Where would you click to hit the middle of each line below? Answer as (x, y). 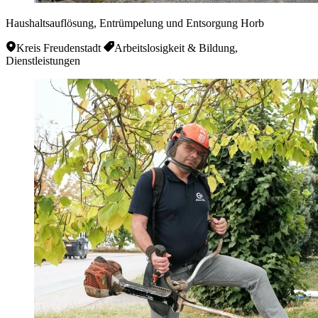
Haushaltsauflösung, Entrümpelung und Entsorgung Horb (135, 23)
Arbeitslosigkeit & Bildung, (176, 48)
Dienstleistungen (43, 60)
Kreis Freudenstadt (59, 48)
